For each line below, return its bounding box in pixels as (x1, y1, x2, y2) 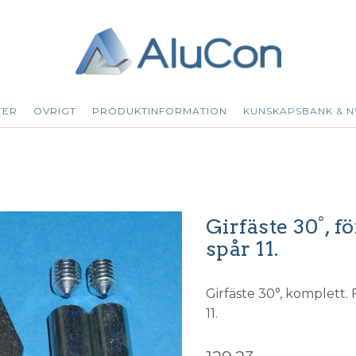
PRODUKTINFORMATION (92, 104, 227, 117)
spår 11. (205, 235, 279, 261)
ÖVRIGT (33, 104, 76, 117)
